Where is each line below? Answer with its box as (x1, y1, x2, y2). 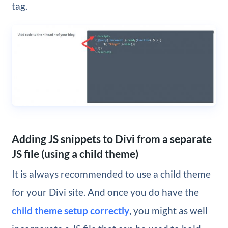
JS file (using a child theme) (11, 147, 138, 160)
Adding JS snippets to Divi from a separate (11, 132, 212, 145)
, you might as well (129, 205, 208, 217)
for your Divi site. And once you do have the (11, 186, 199, 198)
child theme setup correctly (11, 205, 129, 217)
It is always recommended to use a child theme (11, 168, 211, 180)
